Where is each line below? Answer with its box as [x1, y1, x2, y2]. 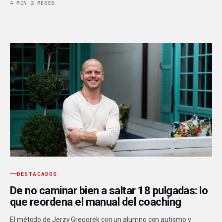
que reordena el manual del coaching [10, 196, 181, 209]
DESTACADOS [17, 170, 57, 178]
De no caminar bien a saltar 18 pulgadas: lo [10, 184, 208, 197]
